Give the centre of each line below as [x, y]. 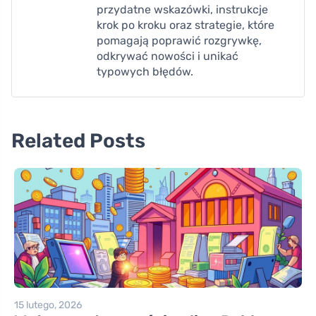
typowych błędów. [145, 71]
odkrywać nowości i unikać [168, 56]
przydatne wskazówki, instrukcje [182, 9]
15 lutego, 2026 [48, 305]
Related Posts [78, 140]
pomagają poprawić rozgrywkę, [179, 40]
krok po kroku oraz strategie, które [186, 25]
